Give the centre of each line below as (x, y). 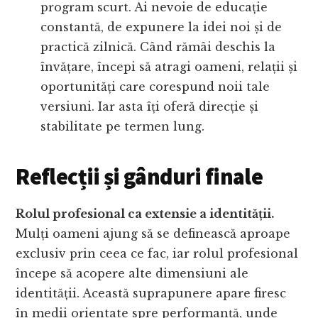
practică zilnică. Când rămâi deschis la (158, 47)
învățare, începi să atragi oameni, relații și (169, 67)
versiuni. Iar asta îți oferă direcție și (150, 107)
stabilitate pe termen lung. (125, 127)
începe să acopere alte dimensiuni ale (132, 274)
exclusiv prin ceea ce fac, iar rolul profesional (157, 254)
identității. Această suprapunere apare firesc (151, 294)
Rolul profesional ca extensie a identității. (145, 214)
